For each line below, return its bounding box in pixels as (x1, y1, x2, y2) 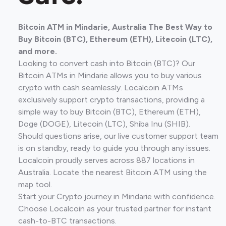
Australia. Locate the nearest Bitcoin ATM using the (18, 167, 207, 177)
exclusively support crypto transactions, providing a (18, 95, 205, 104)
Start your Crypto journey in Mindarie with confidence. (18, 192, 215, 201)
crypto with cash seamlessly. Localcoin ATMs (18, 83, 183, 92)
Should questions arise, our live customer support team (18, 131, 218, 141)
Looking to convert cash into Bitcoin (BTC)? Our (18, 59, 195, 68)
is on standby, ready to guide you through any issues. (18, 143, 210, 153)
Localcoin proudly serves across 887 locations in (18, 155, 195, 165)
